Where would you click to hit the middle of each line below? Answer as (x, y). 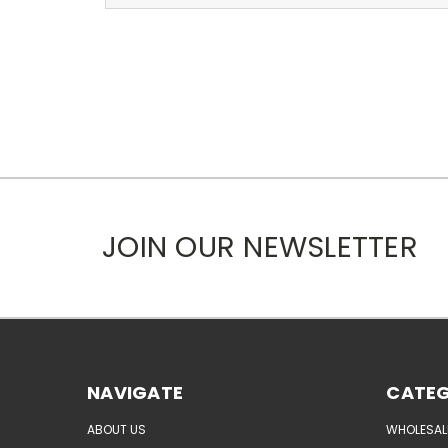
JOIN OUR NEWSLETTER (260, 247)
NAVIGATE (135, 392)
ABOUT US (116, 429)
